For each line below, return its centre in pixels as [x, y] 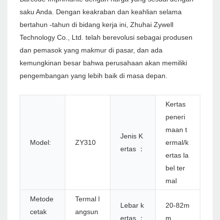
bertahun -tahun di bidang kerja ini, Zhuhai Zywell [96, 25]
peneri [175, 117]
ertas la [177, 155]
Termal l [87, 199]
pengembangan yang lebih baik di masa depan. [94, 76]
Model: [41, 143]
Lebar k [132, 206]
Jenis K [132, 136]
